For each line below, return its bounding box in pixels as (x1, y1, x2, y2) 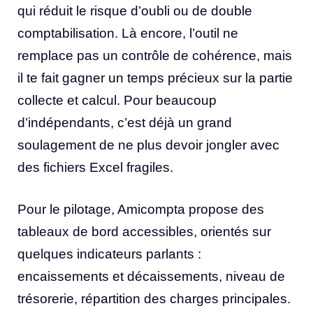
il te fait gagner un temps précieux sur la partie (17, 70, 293, 85)
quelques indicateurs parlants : (17, 247, 201, 262)
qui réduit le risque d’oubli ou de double (17, 3, 252, 18)
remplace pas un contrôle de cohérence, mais (17, 48, 292, 63)
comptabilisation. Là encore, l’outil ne (17, 25, 238, 41)
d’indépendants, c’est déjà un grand (17, 115, 232, 130)
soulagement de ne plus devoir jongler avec (17, 137, 279, 152)
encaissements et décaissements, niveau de (17, 269, 285, 284)
